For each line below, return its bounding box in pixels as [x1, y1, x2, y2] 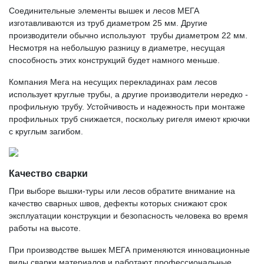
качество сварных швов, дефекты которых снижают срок [9, 199, 227, 208]
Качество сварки [9, 168, 88, 179]
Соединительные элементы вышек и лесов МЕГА [9, 6, 199, 15]
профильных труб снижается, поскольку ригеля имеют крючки [9, 114, 250, 124]
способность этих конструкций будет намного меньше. [9, 55, 220, 65]
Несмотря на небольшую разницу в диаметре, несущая [9, 43, 225, 52]
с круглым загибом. [9, 127, 83, 136]
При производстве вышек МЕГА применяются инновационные [9, 245, 250, 255]
